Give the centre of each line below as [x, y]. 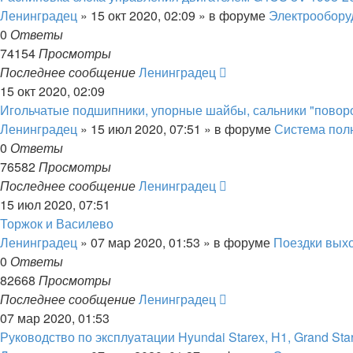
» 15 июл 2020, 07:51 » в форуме [176, 129]
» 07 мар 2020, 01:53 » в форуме [175, 242]
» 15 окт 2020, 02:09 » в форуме [173, 15]
